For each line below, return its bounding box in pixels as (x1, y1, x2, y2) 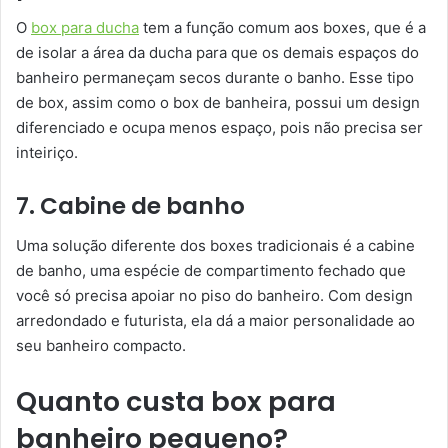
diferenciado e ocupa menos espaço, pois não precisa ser (16, 117, 423, 137)
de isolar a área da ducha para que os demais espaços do (16, 42, 419, 62)
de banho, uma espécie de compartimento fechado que (16, 261, 406, 281)
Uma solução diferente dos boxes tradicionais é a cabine (16, 236, 415, 256)
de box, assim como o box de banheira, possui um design (16, 92, 420, 112)
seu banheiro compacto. (16, 336, 186, 356)
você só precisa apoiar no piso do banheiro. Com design (16, 286, 413, 306)
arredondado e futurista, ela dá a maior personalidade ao (16, 311, 415, 331)
